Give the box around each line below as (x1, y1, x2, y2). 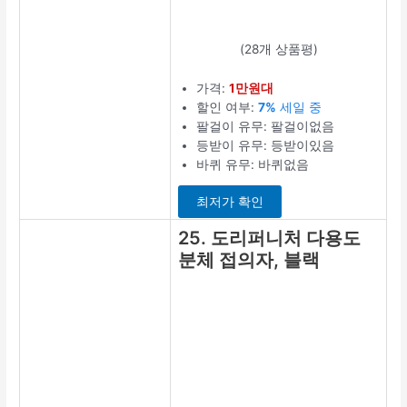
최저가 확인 (196, 194, 264, 210)
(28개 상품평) (239, 41, 318, 56)
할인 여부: (196, 99, 259, 114)
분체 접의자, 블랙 (178, 248, 321, 271)
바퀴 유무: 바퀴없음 (196, 156, 310, 172)
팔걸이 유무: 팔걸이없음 (196, 118, 335, 134)
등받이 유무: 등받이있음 (196, 137, 335, 153)
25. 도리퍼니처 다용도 (178, 226, 362, 249)
